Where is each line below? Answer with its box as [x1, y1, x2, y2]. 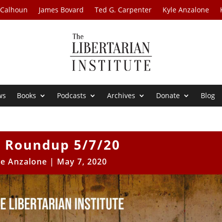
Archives [107, 91, 136, 101]
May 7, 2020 [56, 156, 107, 167]
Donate [156, 91, 180, 101]
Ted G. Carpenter [95, 5, 152, 14]
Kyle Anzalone [163, 5, 210, 14]
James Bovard [39, 5, 84, 14]
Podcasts [57, 91, 87, 101]
